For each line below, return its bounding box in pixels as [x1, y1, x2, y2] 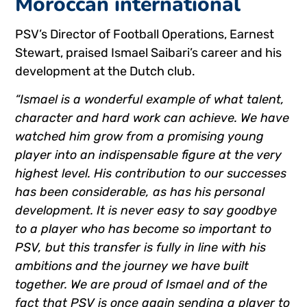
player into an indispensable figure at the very [15, 147, 282, 163]
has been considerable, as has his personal [15, 184, 265, 200]
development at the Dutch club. [15, 64, 196, 79]
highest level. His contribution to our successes [15, 166, 287, 182]
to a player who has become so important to [15, 221, 272, 237]
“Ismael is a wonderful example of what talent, [15, 92, 285, 108]
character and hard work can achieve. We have [15, 110, 290, 126]
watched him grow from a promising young [15, 129, 265, 145]
